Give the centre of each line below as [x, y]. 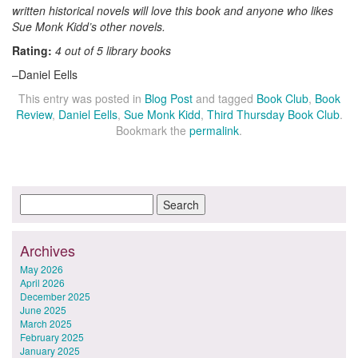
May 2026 [42, 268]
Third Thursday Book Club [273, 114]
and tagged [224, 98]
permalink [214, 130]
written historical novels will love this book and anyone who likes [173, 10]
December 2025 [55, 296]
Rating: [34, 50]
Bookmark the [153, 130]
